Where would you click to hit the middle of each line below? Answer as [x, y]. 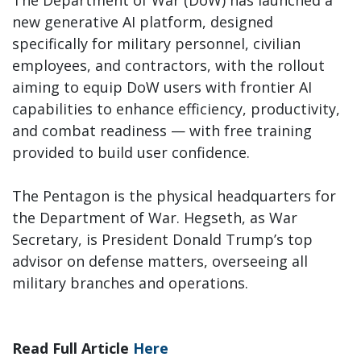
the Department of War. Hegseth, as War [155, 218]
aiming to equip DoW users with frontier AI [162, 87]
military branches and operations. [130, 283]
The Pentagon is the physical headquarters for [174, 196]
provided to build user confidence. [131, 153]
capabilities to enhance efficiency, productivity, [176, 109]
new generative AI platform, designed [143, 22]
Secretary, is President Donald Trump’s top [162, 240]
